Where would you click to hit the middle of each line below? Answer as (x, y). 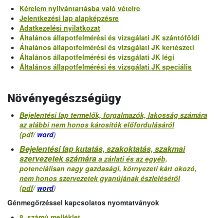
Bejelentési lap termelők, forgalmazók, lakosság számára (113, 115)
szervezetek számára (58, 158)
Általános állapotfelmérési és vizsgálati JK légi (97, 57)
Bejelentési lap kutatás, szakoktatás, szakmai (102, 149)
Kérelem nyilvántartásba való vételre (80, 8)
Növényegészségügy (64, 98)
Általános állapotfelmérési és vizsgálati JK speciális (106, 67)
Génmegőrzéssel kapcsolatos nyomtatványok (83, 202)
